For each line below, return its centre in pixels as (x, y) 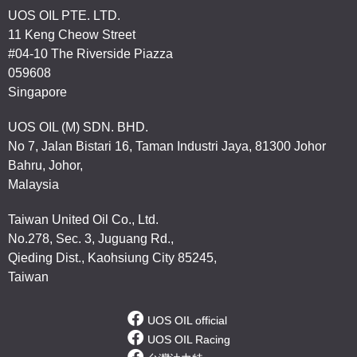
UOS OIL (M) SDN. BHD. (78, 127)
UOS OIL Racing (188, 339)
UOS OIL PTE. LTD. (64, 16)
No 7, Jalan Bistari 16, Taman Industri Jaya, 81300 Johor (167, 146)
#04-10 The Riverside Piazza (90, 54)
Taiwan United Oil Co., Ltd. (83, 220)
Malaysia (33, 184)
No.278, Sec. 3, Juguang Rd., (91, 239)
